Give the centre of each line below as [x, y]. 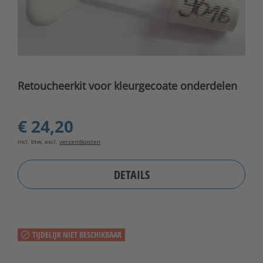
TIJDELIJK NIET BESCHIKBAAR [77, 235]
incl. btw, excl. [38, 142]
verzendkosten [80, 142]
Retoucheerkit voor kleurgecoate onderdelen [127, 86]
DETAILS [131, 174]
